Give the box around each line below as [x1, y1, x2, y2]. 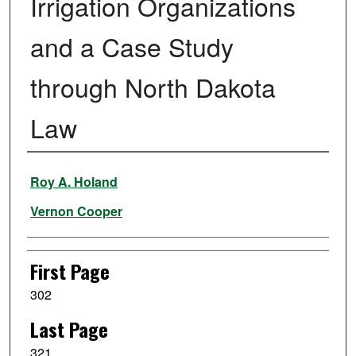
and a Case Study [29, 28, 234, 65]
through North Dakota [29, 68, 276, 106]
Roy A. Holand [29, 172, 118, 192]
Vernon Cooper [29, 202, 122, 221]
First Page [29, 257, 110, 286]
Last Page [29, 314, 108, 343]
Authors [26, 159, 80, 188]
